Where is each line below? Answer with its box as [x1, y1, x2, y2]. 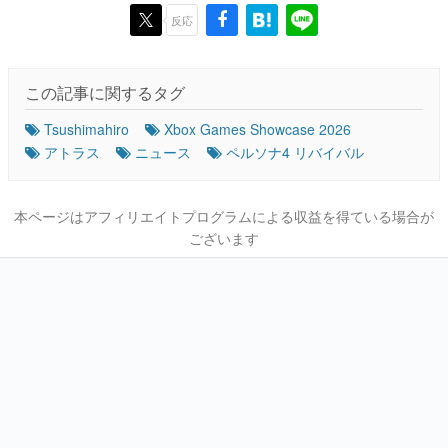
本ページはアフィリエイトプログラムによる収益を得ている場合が [14, 206, 434, 226]
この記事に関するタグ [25, 81, 185, 104]
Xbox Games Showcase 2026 [164, 119, 351, 139]
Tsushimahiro [44, 119, 129, 139]
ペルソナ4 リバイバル [226, 142, 364, 162]
